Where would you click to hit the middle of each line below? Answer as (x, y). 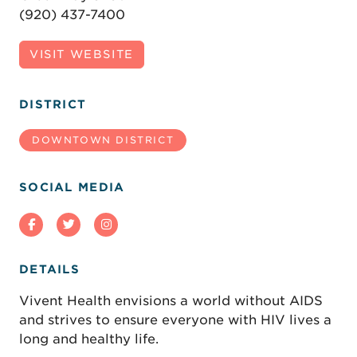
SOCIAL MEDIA (72, 187)
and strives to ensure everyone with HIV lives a (175, 320)
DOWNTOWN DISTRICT (103, 140)
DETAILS (49, 269)
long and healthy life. (89, 339)
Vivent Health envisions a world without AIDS (171, 300)
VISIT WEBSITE (82, 55)
